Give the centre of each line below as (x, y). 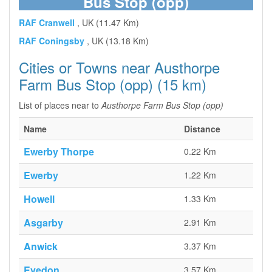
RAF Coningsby (52, 41)
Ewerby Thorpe (59, 151)
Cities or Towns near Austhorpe (119, 67)
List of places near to (60, 105)
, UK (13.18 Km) (118, 41)
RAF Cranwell (47, 22)
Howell (39, 199)
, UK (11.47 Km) (108, 22)
